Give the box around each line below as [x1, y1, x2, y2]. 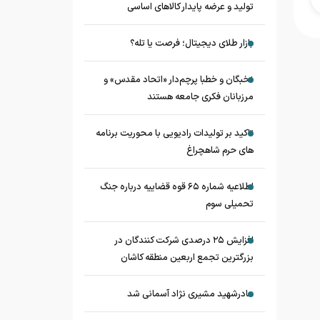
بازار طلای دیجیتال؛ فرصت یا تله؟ [128, 36, 254, 51]
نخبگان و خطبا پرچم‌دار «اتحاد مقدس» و [104, 73, 254, 87]
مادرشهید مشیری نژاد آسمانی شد [127, 287, 254, 301]
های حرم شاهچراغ [186, 144, 254, 158]
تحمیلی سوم [206, 197, 254, 211]
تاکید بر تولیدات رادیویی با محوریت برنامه [96, 126, 254, 141]
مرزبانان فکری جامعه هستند [147, 90, 254, 104]
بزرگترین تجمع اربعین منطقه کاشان [121, 251, 254, 265]
